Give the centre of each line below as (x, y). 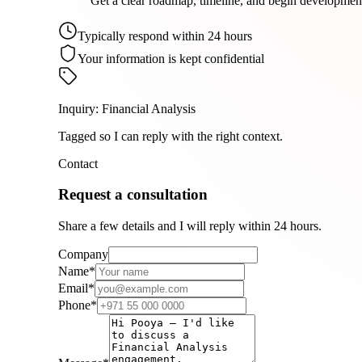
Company (83, 255)
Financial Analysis (149, 108)
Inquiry (77, 108)
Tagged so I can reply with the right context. (170, 136)
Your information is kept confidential (171, 58)
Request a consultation (133, 195)
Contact (78, 163)
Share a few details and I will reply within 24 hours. (190, 226)
